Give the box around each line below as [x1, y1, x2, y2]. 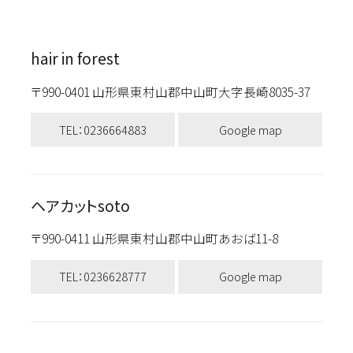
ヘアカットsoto [30, 195, 130, 217]
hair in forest [30, 47, 120, 70]
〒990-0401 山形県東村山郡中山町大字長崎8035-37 [30, 82, 310, 100]
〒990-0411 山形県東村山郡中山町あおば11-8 [30, 229, 278, 247]
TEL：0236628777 [58, 268, 147, 285]
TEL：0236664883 [58, 121, 147, 138]
